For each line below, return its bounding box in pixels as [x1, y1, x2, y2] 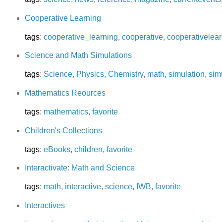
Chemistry [108, 70, 143, 79]
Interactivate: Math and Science [24, 164, 135, 172]
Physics [76, 70, 104, 79]
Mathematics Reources [24, 89, 106, 98]
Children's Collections [24, 126, 102, 135]
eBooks [43, 145, 70, 154]
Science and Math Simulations [24, 51, 132, 60]
